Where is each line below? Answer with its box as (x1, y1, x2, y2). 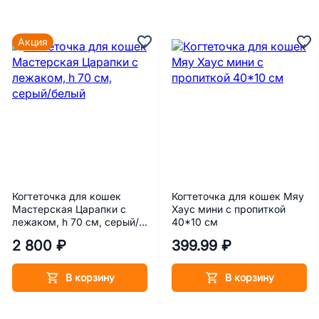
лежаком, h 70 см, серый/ (12, 216, 139, 228)
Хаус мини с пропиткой (172, 203, 286, 215)
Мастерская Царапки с (12, 203, 126, 215)
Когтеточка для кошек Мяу (172, 190, 304, 202)
